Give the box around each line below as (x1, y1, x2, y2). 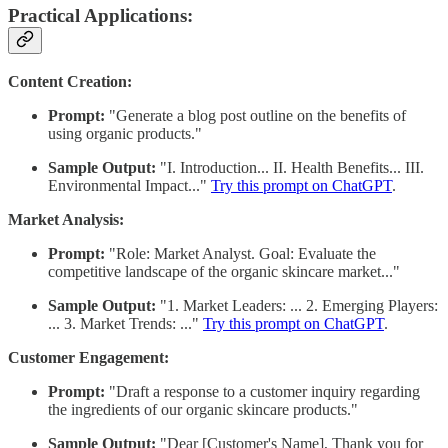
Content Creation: (8, 72, 132, 90)
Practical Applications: (8, 5, 193, 27)
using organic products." (48, 124, 202, 142)
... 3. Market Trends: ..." (48, 314, 203, 332)
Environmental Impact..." (48, 176, 211, 194)
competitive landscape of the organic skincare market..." (48, 262, 400, 280)
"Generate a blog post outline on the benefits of (105, 106, 406, 124)
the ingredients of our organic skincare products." (48, 400, 358, 418)
